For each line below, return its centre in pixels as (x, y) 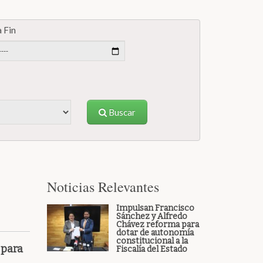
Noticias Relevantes (103, 187)
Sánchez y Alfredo (151, 216)
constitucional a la (152, 241)
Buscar (122, 112)
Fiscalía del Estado (151, 249)
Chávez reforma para (157, 225)
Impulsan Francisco (155, 208)
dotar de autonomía (155, 233)
